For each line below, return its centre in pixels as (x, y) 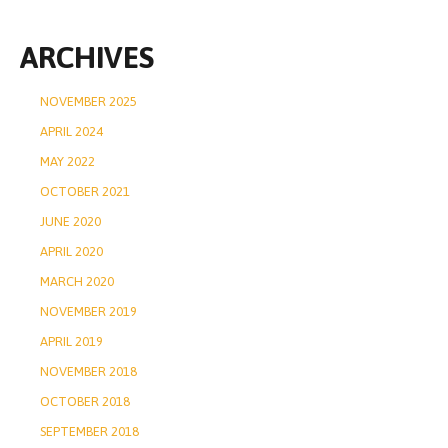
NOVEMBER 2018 (88, 371)
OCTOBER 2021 (85, 191)
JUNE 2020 (70, 221)
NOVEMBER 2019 (88, 311)
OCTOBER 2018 (85, 401)
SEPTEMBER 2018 (89, 431)
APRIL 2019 (71, 341)
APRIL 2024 (71, 131)
